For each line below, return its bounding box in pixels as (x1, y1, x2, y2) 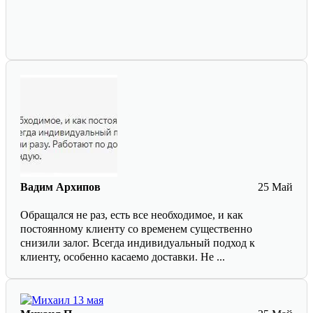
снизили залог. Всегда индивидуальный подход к (20, 237, 255, 249)
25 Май (258, 181, 293, 194)
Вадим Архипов (20, 181, 101, 194)
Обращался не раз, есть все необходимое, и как (20, 209, 243, 221)
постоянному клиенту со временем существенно (20, 223, 252, 235)
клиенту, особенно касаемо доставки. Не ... (20, 251, 225, 263)
